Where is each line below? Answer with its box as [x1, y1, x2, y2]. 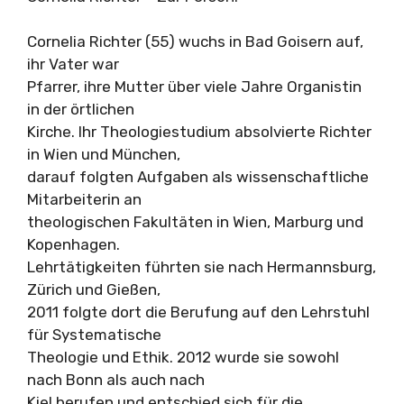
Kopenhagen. [27, 235, 120, 253]
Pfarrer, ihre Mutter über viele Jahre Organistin [27, 78, 362, 96]
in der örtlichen [27, 100, 134, 118]
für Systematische [27, 326, 161, 344]
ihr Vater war [27, 55, 119, 73]
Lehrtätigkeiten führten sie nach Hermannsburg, [27, 258, 376, 276]
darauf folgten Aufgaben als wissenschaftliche [27, 168, 369, 186]
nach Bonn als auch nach [27, 371, 205, 389]
